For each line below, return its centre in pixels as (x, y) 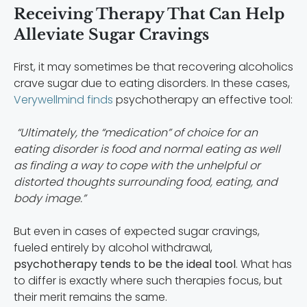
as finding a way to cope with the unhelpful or (137, 166)
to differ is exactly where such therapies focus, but (148, 281)
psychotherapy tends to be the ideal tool (125, 265)
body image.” (50, 199)
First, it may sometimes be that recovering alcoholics (153, 67)
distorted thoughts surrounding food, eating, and (146, 182)
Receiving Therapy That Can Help (149, 14)
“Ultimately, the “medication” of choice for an (136, 133)
